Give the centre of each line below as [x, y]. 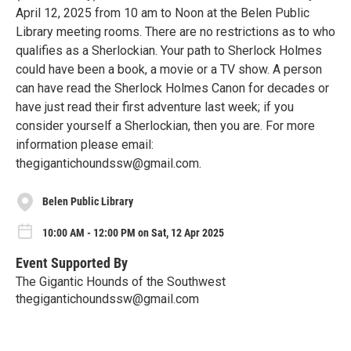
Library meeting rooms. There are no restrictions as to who [175, 31]
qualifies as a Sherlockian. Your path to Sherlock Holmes [169, 50]
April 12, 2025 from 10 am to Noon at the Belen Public [163, 13]
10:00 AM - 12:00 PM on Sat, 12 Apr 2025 [133, 232]
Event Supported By [72, 262]
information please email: [85, 144]
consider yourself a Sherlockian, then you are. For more [165, 125]
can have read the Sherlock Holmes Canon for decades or [172, 88]
